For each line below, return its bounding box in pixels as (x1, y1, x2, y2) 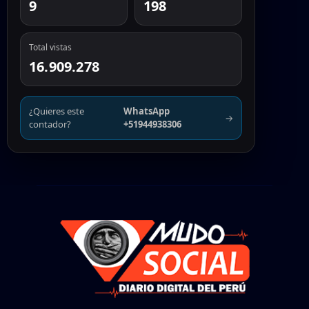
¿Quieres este (29, 105, 84, 118)
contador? (29, 118, 71, 131)
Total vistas (29, 41, 72, 54)
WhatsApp (123, 105, 170, 118)
